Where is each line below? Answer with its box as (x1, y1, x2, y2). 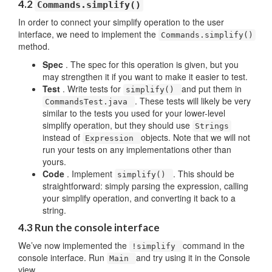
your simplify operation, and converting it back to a (42, 192, 236, 204)
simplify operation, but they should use (42, 119, 192, 131)
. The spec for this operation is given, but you (66, 58, 239, 70)
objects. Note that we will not (141, 131, 250, 143)
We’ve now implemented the (18, 239, 129, 251)
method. (18, 40, 50, 52)
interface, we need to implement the (18, 28, 158, 40)
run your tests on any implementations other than (42, 143, 231, 155)
